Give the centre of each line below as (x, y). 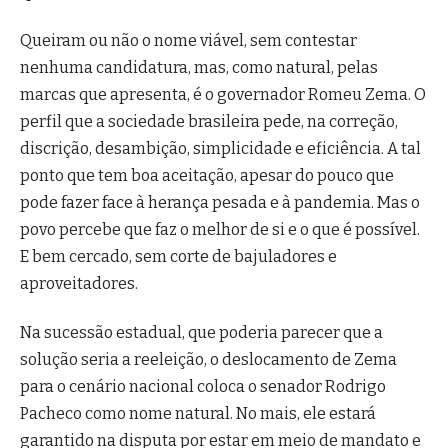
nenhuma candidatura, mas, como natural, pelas (199, 67)
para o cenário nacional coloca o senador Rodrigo (203, 387)
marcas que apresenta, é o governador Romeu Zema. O (223, 94)
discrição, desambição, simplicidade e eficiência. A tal (220, 148)
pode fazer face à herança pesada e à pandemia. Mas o (220, 202)
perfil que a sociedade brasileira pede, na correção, (209, 121)
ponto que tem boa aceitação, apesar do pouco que (207, 175)
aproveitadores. (79, 283)
